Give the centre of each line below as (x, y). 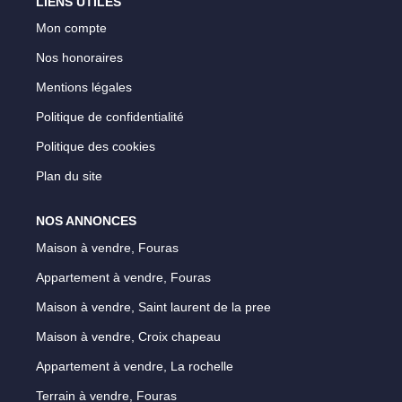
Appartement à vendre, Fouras (123, 277)
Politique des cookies (96, 146)
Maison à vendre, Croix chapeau (128, 336)
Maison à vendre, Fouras (107, 247)
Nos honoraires (79, 57)
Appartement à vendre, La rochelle (135, 366)
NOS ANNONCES (86, 221)
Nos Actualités (201, 54)
